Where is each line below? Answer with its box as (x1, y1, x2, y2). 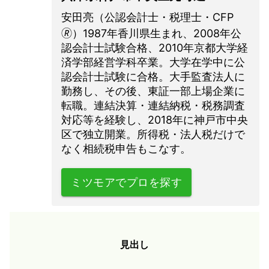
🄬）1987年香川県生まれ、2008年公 (61, 26, 241, 40)
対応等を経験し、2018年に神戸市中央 (61, 113, 248, 126)
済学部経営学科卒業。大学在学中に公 (61, 55, 245, 68)
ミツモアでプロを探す (71, 175, 183, 189)
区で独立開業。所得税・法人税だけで (61, 127, 245, 141)
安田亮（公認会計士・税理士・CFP (61, 10, 234, 23)
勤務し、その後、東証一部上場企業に (61, 84, 245, 97)
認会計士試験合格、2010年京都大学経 (61, 41, 248, 54)
